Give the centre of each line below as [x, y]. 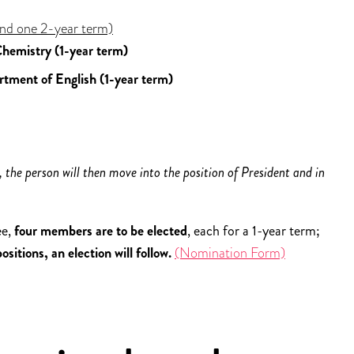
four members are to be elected [101, 231]
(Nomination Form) [230, 253]
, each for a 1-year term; [254, 231]
